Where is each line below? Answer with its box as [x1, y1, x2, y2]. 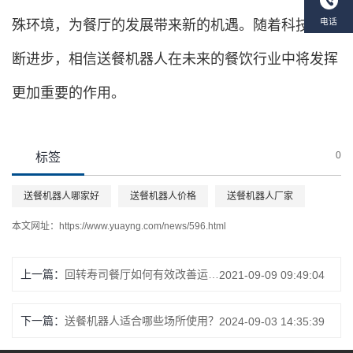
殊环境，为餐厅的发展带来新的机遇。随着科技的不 [12, 17, 338, 33]
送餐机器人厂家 [227, 190, 293, 202]
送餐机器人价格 [130, 190, 196, 202]
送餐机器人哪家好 [24, 190, 99, 202]
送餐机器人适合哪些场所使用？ [65, 314, 219, 327]
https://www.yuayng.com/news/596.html [59, 220, 226, 232]
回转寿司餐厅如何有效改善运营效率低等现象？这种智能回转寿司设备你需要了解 [208, 267, 219, 281]
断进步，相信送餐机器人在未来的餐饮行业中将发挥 [12, 50, 338, 67]
